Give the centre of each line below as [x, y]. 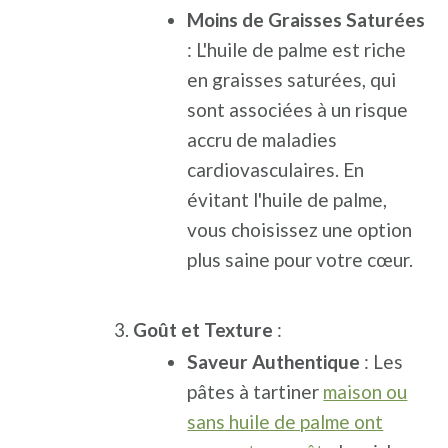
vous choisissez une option [300, 229]
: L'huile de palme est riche [297, 49]
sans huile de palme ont [285, 421]
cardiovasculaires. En [276, 169]
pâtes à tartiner [255, 391]
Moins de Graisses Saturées [306, 19]
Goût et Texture [203, 329]
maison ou [365, 391]
